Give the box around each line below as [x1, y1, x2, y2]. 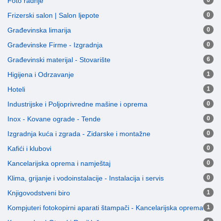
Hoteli [7, 85, 25, 93]
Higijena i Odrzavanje [7, 71, 74, 78]
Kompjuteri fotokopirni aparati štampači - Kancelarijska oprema [7, 204, 203, 212]
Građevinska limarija [7, 26, 71, 34]
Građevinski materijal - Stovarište [7, 56, 110, 64]
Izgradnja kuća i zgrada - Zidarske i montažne [7, 130, 150, 138]
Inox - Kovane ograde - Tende [7, 115, 101, 123]
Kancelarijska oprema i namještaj [7, 159, 110, 167]
